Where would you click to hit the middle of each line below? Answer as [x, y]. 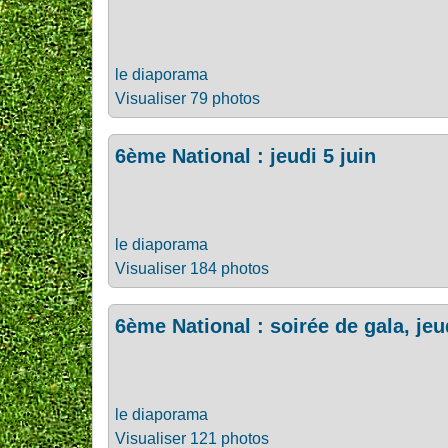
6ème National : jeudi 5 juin [245, 156]
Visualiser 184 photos [192, 268]
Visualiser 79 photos [187, 98]
